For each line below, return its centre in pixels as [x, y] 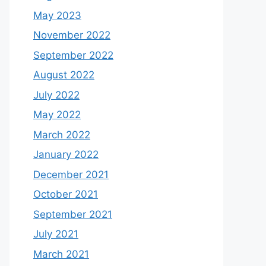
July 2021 [56, 234]
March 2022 [62, 134]
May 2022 [57, 115]
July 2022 [56, 95]
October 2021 [66, 194]
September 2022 [73, 55]
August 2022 [64, 75]
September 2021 [73, 214]
